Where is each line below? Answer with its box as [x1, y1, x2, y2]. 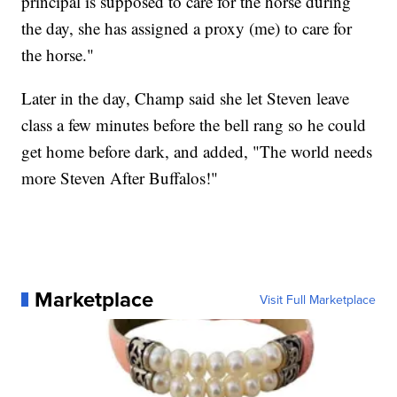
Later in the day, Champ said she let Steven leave [21, 86, 350, 109]
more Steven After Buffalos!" [21, 166, 219, 189]
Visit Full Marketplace [259, 290, 376, 308]
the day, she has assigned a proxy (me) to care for [21, 16, 353, 39]
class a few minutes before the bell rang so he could [21, 113, 367, 136]
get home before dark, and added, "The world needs [21, 139, 373, 162]
